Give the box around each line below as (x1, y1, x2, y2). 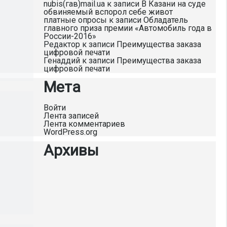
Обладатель (143, 15, 188, 25)
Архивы (44, 141, 99, 159)
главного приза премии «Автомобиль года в (44, 23, 212, 33)
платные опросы (44, 15, 107, 25)
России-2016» (44, 31, 96, 41)
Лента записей (44, 111, 99, 121)
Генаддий (44, 56, 80, 65)
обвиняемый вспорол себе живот (44, 7, 173, 17)
